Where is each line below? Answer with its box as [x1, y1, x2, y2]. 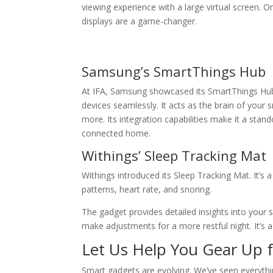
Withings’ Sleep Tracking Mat [82, 146, 267, 165]
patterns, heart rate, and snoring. [82, 183, 212, 195]
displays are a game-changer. [82, 15, 197, 27]
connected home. [82, 127, 151, 139]
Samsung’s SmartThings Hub [82, 62, 266, 80]
